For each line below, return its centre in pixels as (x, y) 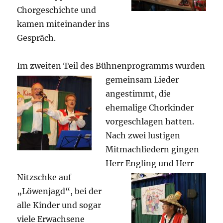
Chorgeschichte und (57, 10)
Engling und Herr (160, 163)
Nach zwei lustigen (143, 135)
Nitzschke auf (44, 177)
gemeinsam (130, 79)
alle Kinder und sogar (59, 205)
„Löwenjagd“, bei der (59, 191)
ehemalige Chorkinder (150, 107)
